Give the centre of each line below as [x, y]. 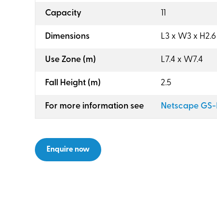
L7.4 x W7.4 [182, 60]
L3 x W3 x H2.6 [188, 37]
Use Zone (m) [70, 60]
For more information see [94, 106]
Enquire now [68, 150]
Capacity [63, 13]
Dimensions [67, 37]
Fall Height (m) [73, 83]
